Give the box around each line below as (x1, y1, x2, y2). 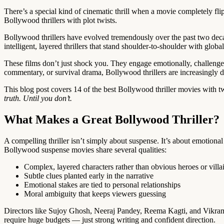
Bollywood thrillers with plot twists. (4, 15, 117, 24)
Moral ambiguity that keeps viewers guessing (24, 189, 166, 198)
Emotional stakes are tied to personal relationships (24, 180, 180, 189)
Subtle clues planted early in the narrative (24, 171, 153, 180)
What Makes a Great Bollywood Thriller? (4, 112, 219, 126)
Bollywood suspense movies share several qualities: (4, 145, 166, 154)
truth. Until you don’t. (4, 93, 72, 102)
